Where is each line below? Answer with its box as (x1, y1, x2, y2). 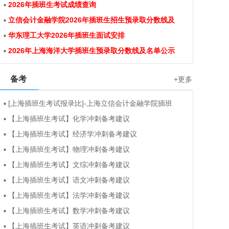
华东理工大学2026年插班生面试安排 (8, 31, 125, 39)
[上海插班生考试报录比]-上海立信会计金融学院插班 (8, 99, 172, 107)
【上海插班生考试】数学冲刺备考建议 (8, 207, 130, 215)
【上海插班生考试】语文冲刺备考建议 (8, 176, 130, 184)
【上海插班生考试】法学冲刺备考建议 (8, 191, 130, 199)
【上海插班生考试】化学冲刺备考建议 (8, 114, 130, 123)
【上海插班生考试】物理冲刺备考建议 (8, 145, 130, 153)
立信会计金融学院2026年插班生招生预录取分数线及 (8, 16, 175, 24)
